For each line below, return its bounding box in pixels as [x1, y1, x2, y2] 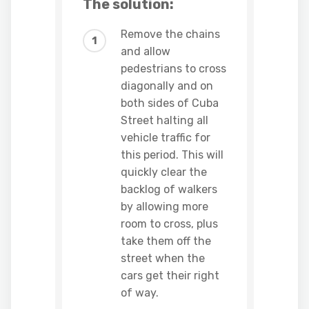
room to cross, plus [121, 217, 218, 230]
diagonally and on [121, 79, 213, 92]
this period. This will [121, 148, 223, 161]
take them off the [121, 235, 211, 248]
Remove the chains [121, 28, 220, 41]
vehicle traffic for [121, 131, 210, 144]
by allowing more [121, 200, 208, 213]
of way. [121, 286, 159, 299]
